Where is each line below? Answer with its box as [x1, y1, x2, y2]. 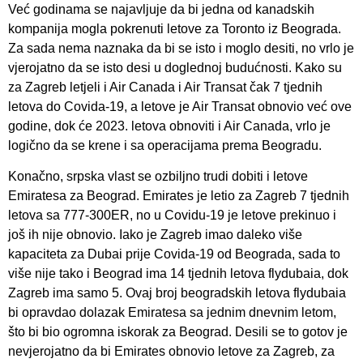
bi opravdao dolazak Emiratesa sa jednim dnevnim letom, [8, 305, 336, 319]
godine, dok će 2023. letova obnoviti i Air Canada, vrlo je [8, 118, 331, 133]
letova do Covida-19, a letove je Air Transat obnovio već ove [8, 99, 352, 113]
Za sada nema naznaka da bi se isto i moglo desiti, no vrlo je [8, 41, 354, 55]
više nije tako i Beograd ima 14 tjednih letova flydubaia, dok [8, 266, 348, 280]
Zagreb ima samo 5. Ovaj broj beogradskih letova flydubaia [8, 285, 346, 300]
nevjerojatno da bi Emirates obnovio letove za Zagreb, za [8, 344, 335, 358]
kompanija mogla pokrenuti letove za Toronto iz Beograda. [8, 21, 341, 36]
